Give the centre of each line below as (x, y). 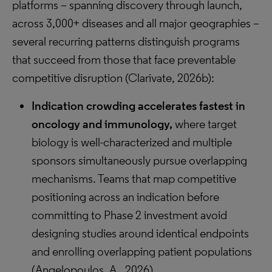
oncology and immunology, (102, 124)
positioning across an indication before (125, 197)
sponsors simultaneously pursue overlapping (139, 160)
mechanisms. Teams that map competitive (134, 178)
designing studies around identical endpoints (140, 233)
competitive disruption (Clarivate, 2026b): (113, 78)
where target (205, 124)
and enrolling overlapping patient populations (142, 251)
